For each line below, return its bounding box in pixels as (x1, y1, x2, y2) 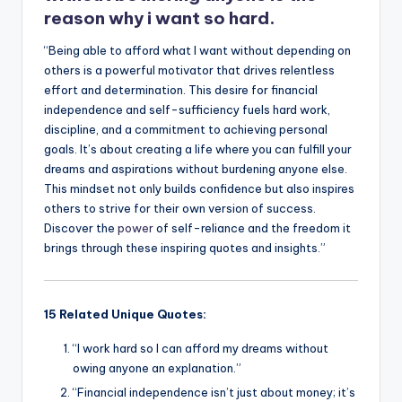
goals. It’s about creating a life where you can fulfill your (44, 141, 352, 156)
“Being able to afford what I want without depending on (44, 42, 351, 57)
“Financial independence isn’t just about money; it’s (73, 385, 355, 399)
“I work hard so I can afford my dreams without (73, 340, 328, 355)
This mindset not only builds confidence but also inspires (44, 180, 354, 196)
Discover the (44, 220, 118, 235)
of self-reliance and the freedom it (153, 220, 351, 235)
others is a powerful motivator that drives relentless (44, 62, 335, 77)
